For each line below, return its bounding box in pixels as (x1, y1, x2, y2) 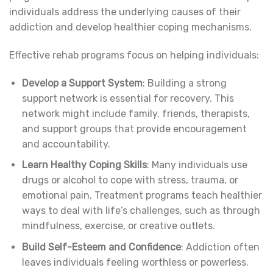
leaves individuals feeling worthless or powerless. (21, 256, 249, 268)
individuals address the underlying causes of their (9, 5, 241, 18)
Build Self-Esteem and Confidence (21, 241, 181, 253)
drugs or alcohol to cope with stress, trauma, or (21, 174, 238, 186)
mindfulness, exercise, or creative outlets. (21, 220, 215, 232)
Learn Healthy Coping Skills (21, 159, 147, 171)
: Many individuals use (146, 159, 247, 171)
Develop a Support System (21, 77, 143, 89)
